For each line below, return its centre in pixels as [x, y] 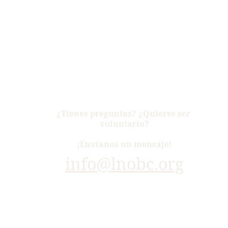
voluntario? [124, 124]
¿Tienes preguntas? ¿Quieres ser [124, 113]
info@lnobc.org [124, 164]
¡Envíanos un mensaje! [124, 144]
